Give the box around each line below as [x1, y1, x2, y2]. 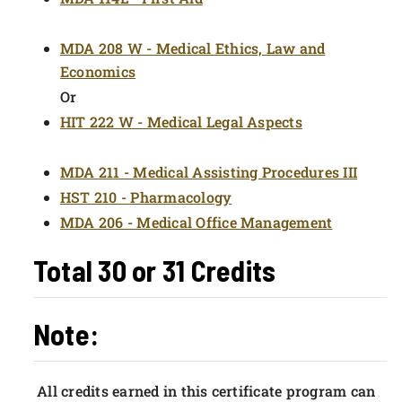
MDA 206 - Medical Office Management [60, 213, 333, 232]
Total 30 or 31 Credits [33, 253, 276, 287]
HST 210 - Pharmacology [60, 188, 232, 206]
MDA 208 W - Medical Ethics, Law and [60, 39, 326, 57]
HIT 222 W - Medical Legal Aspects [60, 112, 302, 131]
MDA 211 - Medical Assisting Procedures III [60, 162, 358, 181]
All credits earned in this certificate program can [33, 381, 376, 400]
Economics [60, 62, 136, 81]
